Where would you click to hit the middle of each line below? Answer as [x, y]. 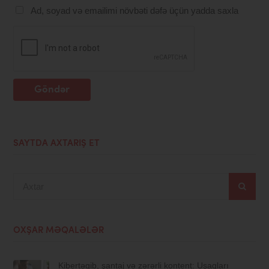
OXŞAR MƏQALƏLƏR [59, 231]
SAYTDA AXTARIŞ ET [57, 144]
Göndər [52, 90]
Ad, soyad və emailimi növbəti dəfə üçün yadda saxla [135, 11]
